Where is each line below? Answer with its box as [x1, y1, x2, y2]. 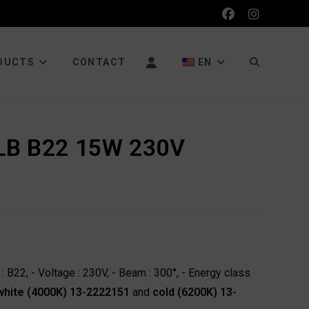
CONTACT [72, 57, 126, 68]
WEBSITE [249, 125, 289, 136]
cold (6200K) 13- [152, 286, 237, 299]
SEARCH [249, 194, 286, 205]
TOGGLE [249, 56, 285, 67]
